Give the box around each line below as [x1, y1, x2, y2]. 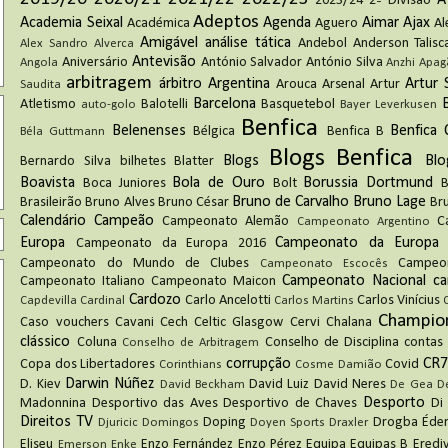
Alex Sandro [20, 37, 89, 51]
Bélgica [192, 124, 235, 140]
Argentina [207, 76, 270, 93]
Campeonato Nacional [282, 273, 426, 290]
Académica [126, 16, 190, 32]
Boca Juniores [83, 176, 166, 192]
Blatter [174, 154, 215, 170]
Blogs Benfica [268, 146, 414, 172]
